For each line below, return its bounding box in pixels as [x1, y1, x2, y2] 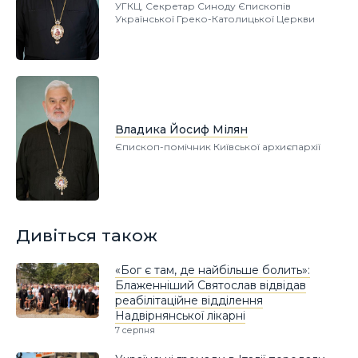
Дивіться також [16, 225, 157, 246]
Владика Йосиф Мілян [115, 121, 248, 137]
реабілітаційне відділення [115, 292, 263, 308]
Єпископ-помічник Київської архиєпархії [115, 140, 320, 153]
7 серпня [115, 324, 155, 336]
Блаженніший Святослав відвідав [115, 277, 306, 292]
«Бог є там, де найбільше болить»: [115, 262, 310, 277]
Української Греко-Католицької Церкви [115, 12, 315, 25]
